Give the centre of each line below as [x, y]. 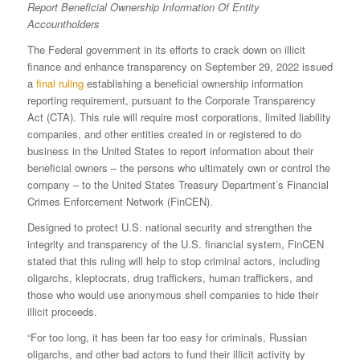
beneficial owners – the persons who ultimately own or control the [178, 168]
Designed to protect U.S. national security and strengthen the [169, 227]
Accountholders [63, 24]
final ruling [59, 84]
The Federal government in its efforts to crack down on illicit [166, 50]
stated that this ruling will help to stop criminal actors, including [173, 261]
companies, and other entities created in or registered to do [164, 134]
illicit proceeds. [62, 312]
